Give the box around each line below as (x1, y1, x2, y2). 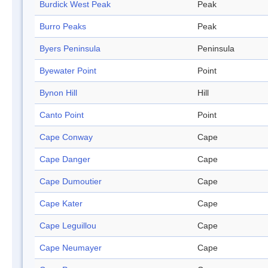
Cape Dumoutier (39, 176, 102, 187)
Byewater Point (39, 66, 96, 76)
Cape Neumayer (39, 243, 102, 253)
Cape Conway (39, 132, 93, 142)
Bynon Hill (39, 88, 77, 98)
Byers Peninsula (39, 44, 100, 54)
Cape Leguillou (39, 221, 96, 231)
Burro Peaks (39, 22, 86, 32)
